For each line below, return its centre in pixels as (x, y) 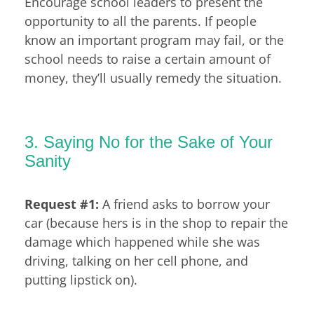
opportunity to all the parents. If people (141, 21)
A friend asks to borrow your (184, 204)
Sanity (48, 161)
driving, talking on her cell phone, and (136, 260)
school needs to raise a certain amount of (148, 59)
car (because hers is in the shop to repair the (156, 223)
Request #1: (62, 204)
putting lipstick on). (81, 279)
